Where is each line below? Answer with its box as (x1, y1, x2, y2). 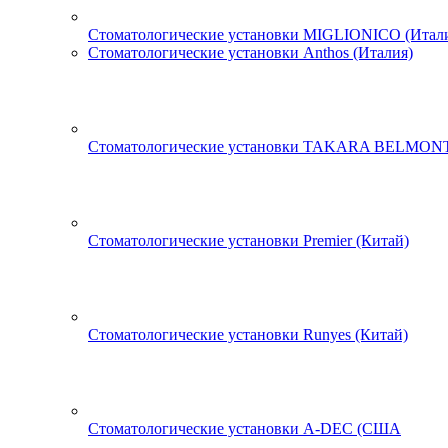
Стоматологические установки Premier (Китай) (88, 232, 409, 249)
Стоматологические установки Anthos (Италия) (88, 44, 413, 61)
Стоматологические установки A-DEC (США (88, 420, 401, 437)
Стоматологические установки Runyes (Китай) (88, 326, 408, 343)
